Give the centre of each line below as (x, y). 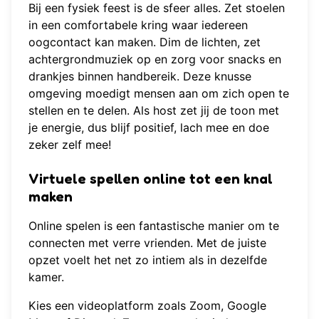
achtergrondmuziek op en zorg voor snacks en (155, 59)
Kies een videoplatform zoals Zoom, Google (147, 305)
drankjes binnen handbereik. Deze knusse (140, 76)
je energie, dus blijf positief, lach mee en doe (149, 127)
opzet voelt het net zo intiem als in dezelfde (148, 260)
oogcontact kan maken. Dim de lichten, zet (145, 42)
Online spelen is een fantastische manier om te (154, 225)
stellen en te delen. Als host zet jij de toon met (154, 110)
